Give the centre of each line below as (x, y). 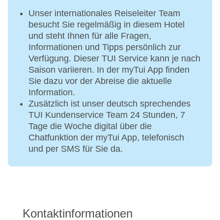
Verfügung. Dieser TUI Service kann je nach (114, 59)
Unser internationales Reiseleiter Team (104, 14)
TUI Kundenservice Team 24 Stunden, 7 (107, 115)
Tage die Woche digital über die (90, 126)
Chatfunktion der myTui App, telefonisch (106, 138)
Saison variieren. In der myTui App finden (109, 70)
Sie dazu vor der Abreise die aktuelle (100, 81)
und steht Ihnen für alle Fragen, (90, 36)
